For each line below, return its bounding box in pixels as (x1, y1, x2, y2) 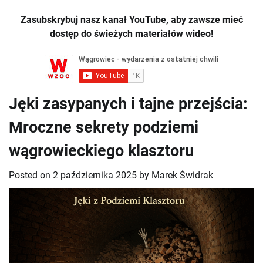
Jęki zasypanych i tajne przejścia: (9, 95, 248, 114)
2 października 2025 (53, 170, 137, 181)
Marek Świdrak (151, 170, 213, 181)
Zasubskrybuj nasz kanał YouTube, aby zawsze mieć (20, 14, 243, 26)
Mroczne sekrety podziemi (9, 118, 198, 137)
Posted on (9, 170, 53, 181)
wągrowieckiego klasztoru (9, 141, 194, 161)
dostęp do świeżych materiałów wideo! (50, 28, 213, 40)
